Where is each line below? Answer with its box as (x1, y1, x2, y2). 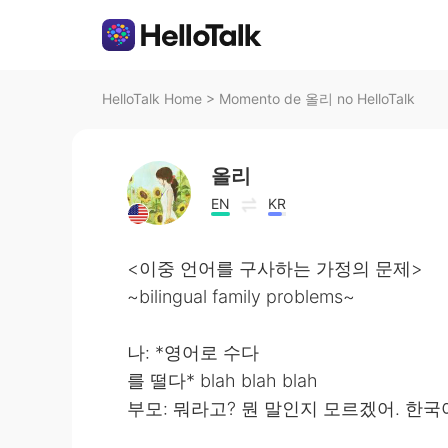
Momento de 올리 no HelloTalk (219, 90, 415, 107)
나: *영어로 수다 (127, 342, 259, 363)
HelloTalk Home (102, 90, 202, 107)
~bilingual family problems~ (127, 286, 355, 307)
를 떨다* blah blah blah (127, 370, 318, 391)
